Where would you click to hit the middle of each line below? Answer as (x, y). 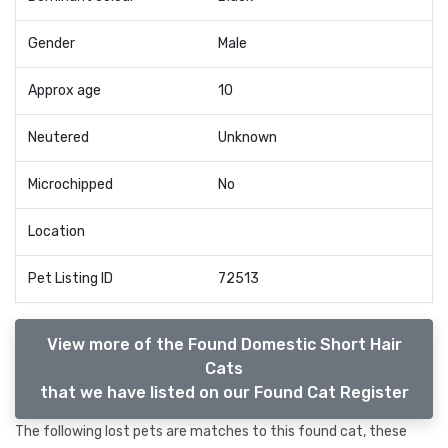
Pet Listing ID (70, 278)
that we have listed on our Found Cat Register (224, 392)
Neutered (58, 137)
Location (56, 231)
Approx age (64, 90)
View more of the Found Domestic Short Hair (224, 344)
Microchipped (70, 184)
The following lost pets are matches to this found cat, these (211, 431)
